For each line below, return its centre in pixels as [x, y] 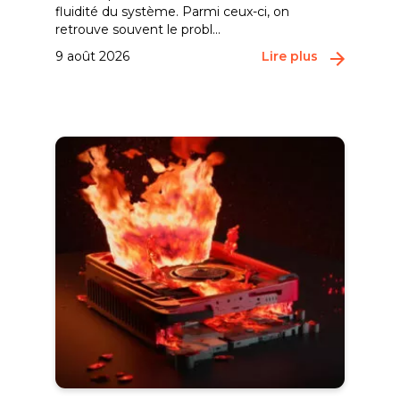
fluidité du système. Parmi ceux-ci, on [173, 12]
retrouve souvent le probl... [138, 29]
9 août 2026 [93, 56]
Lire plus [289, 56]
